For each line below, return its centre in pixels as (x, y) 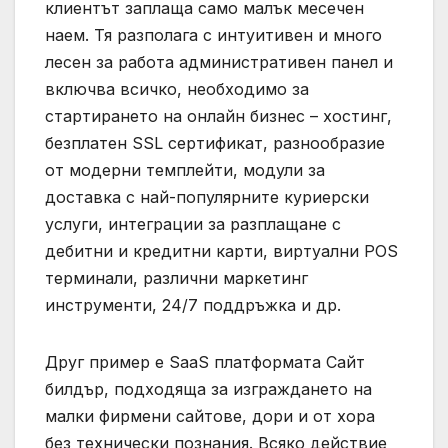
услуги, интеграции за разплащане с (193, 223)
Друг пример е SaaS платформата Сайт (205, 361)
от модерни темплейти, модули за (185, 169)
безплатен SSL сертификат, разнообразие (215, 142)
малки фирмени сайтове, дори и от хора (210, 415)
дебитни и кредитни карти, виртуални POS (221, 250)
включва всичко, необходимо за (177, 88)
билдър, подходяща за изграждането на (208, 388)
